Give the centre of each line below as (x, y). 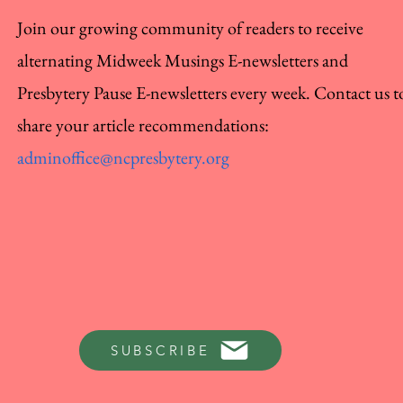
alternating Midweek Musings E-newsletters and (183, 60)
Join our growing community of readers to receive (191, 28)
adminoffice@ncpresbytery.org (124, 157)
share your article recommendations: (143, 125)
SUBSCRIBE (160, 350)
